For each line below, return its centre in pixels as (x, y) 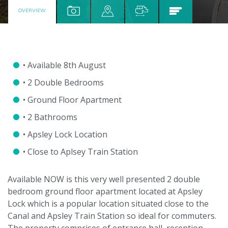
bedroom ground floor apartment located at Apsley (105, 191)
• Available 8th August (64, 65)
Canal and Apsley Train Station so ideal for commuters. (112, 216)
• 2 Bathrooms (50, 117)
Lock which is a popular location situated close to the (108, 203)
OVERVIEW (32, 10)
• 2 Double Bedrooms (63, 82)
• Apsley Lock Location (65, 134)
